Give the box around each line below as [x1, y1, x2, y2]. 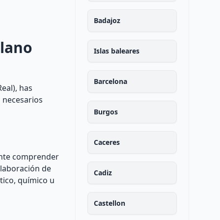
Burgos [93, 107, 118, 116]
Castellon [93, 198, 125, 208]
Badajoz [93, 16, 120, 25]
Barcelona [93, 77, 127, 86]
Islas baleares [93, 46, 139, 55]
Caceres [93, 137, 120, 147]
